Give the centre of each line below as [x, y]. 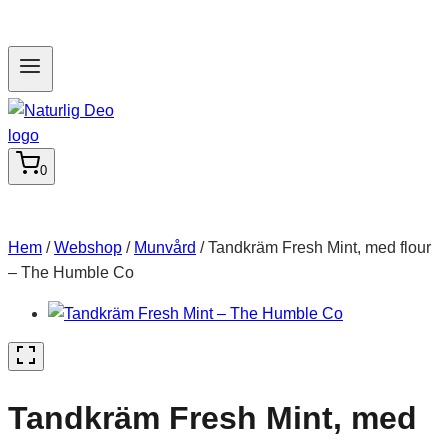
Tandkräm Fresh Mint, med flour [319, 248]
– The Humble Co [71, 273]
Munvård [165, 248]
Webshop [88, 248]
